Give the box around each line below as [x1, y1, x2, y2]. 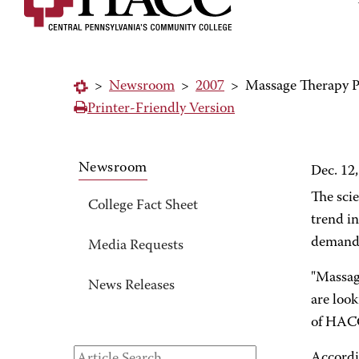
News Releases [88, 279, 175, 293]
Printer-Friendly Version [87, 102, 235, 116]
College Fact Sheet [88, 199, 198, 213]
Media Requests [88, 239, 184, 253]
